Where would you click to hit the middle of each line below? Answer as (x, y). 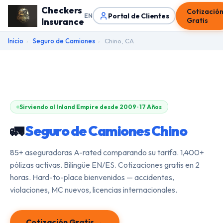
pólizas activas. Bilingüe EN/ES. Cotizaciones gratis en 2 (105, 165)
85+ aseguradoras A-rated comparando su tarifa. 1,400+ (107, 152)
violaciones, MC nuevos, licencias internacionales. (94, 190)
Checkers (61, 10)
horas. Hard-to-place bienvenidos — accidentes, (92, 177)
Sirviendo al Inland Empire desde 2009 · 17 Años (91, 107)
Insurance (62, 21)
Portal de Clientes (139, 16)
